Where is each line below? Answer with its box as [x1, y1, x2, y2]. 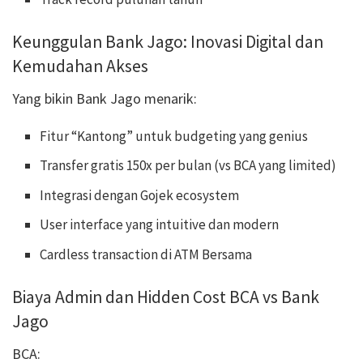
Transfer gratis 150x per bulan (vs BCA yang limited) [40, 156, 337, 175]
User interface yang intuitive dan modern [40, 216, 280, 234]
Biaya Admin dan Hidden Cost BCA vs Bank [12, 285, 319, 308]
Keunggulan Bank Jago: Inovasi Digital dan [12, 31, 323, 53]
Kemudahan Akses [12, 55, 148, 78]
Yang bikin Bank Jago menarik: [12, 88, 197, 108]
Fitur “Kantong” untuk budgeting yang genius [40, 126, 309, 145]
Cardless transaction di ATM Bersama [40, 245, 253, 263]
